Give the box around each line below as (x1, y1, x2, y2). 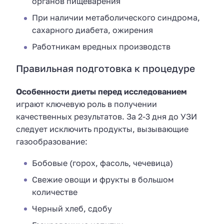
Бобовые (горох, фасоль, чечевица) (32, 157, 173, 168)
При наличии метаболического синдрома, (32, 12, 200, 23)
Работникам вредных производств (32, 41, 170, 52)
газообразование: (16, 136, 87, 147)
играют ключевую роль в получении (16, 99, 157, 109)
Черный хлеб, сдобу (32, 203, 112, 213)
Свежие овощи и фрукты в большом (32, 174, 174, 184)
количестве (32, 186, 77, 197)
